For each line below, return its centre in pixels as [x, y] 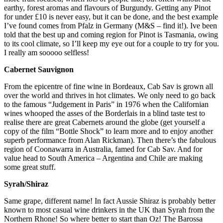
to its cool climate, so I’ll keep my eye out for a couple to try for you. [111, 44]
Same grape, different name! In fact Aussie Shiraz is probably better [110, 201]
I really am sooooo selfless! [47, 53]
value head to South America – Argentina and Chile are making [103, 158]
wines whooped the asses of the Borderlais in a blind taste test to [105, 113]
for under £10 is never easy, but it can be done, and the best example [111, 17]
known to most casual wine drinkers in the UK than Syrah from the [109, 210]
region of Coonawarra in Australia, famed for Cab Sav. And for [103, 149]
